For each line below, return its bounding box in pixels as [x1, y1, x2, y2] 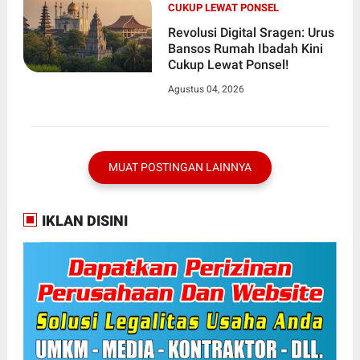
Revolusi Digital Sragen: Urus [167, 25, 334, 41]
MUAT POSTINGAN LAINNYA [108, 161, 252, 174]
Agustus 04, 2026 [167, 84, 244, 96]
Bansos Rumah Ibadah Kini [167, 41, 323, 57]
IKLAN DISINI [38, 212, 128, 230]
